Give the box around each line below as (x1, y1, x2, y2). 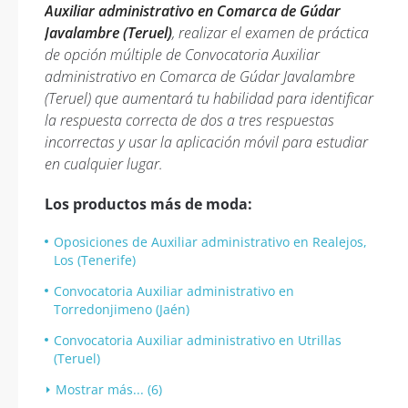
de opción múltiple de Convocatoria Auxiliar (45, 45, 320, 65)
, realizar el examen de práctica (172, 23, 369, 43)
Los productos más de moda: (45, 194, 252, 214)
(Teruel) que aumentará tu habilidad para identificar (45, 88, 373, 108)
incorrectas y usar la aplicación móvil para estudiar (45, 132, 368, 152)
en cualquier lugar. (45, 154, 163, 174)
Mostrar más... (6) (56, 381, 162, 398)
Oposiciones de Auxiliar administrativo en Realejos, (54, 233, 367, 250)
